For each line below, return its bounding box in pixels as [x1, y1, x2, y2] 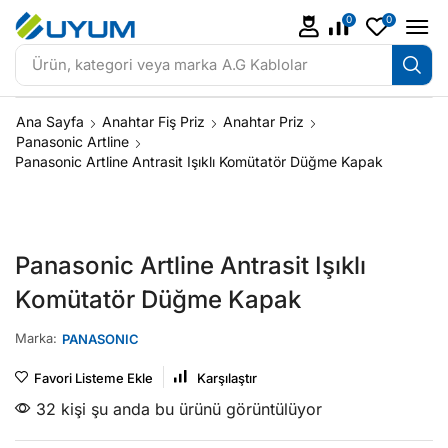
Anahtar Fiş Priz [102, 113, 205, 131]
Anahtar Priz [223, 113, 304, 131]
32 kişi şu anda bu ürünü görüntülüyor [31, 399, 322, 420]
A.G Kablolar [221, 55, 308, 74]
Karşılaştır [197, 370, 257, 387]
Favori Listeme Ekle [34, 370, 153, 387]
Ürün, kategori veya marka [31, 55, 217, 74]
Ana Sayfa [16, 113, 84, 131]
